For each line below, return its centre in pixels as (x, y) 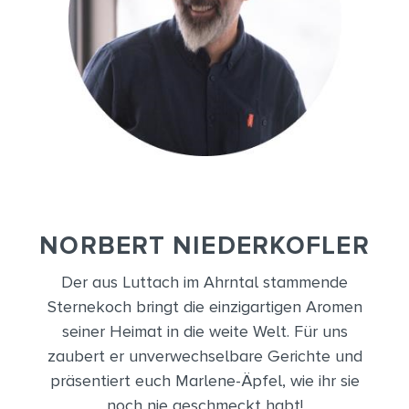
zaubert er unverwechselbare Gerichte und (204, 356)
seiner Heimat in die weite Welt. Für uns (204, 331)
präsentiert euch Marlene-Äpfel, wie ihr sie (204, 381)
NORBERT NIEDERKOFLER (204, 246)
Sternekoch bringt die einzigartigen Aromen (204, 307)
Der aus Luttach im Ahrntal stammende (204, 282)
